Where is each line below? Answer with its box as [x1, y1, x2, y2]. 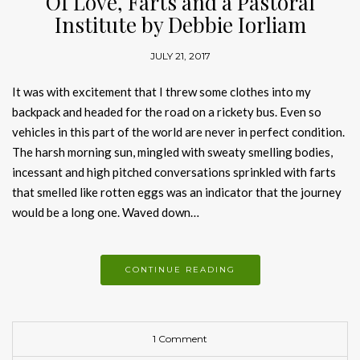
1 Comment [153, 333, 207, 346]
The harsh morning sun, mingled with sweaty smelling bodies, [12, 145, 333, 160]
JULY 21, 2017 [149, 50, 211, 63]
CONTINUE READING [125, 264, 235, 276]
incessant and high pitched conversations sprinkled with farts [12, 165, 336, 180]
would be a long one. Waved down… [12, 205, 199, 220]
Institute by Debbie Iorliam [54, 10, 306, 39]
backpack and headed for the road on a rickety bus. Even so [12, 104, 321, 120]
